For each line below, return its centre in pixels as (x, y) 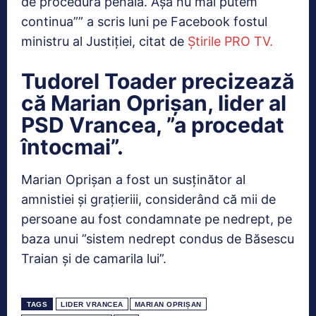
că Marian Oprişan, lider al (154, 103)
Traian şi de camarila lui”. (94, 259)
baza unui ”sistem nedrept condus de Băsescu (158, 239)
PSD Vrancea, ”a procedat (153, 125)
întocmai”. (72, 147)
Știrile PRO (219, 42)
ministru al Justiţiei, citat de (104, 42)
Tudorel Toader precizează (158, 81)
